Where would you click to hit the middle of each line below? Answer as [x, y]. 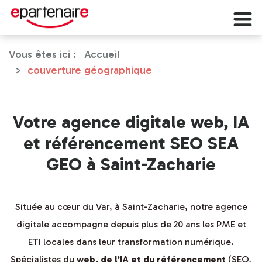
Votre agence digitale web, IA [131, 122]
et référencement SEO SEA [131, 143]
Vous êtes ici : [42, 54]
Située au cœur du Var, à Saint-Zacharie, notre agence [131, 206]
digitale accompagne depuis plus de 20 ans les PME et [131, 224]
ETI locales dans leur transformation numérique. [131, 242]
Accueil [102, 54]
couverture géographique [90, 70]
